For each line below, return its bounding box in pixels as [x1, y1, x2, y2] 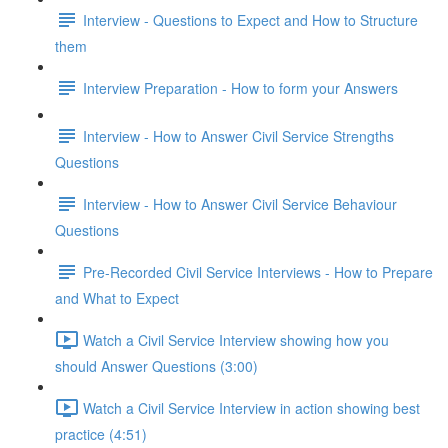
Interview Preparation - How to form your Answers [83, 77, 398, 98]
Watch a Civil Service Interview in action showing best [83, 397, 420, 418]
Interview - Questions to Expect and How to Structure [83, 9, 418, 30]
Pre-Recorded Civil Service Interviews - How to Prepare [83, 261, 433, 282]
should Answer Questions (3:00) [55, 356, 258, 376]
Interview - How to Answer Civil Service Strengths [83, 125, 394, 146]
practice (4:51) [55, 424, 147, 444]
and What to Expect [55, 288, 179, 308]
